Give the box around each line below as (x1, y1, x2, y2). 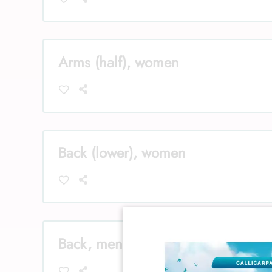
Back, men (58, 233, 123, 255)
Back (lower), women (58, 142, 186, 164)
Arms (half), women (58, 51, 179, 73)
